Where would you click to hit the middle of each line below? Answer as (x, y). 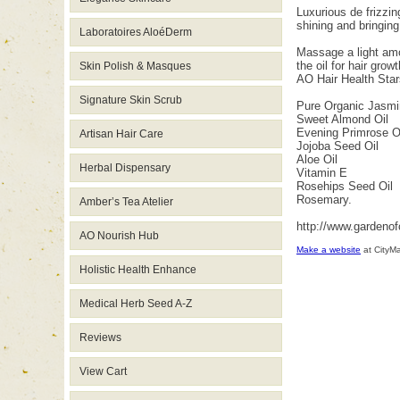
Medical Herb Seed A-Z (136, 304)
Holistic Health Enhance (138, 270)
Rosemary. (324, 200)
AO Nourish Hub (119, 236)
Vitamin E (322, 173)
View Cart (103, 371)
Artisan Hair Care (121, 134)
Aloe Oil (317, 159)
